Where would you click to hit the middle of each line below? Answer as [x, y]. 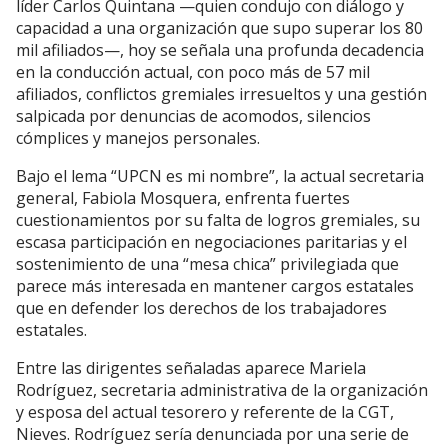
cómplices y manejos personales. [138, 138]
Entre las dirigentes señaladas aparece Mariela [191, 368]
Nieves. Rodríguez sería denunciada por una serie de [212, 434]
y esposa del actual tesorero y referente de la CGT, [205, 412]
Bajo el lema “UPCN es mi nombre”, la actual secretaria [220, 176]
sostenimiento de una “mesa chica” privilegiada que [207, 264]
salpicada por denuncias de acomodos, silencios [193, 116]
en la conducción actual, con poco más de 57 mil [193, 72]
